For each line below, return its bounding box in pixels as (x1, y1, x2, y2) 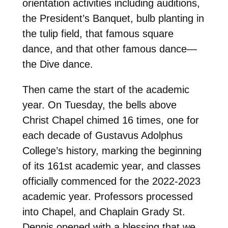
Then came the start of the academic (22, 84, 189, 96)
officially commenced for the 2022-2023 (22, 176, 201, 187)
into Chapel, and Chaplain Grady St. (22, 206, 185, 218)
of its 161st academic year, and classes (22, 160, 201, 172)
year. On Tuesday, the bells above (22, 99, 177, 111)
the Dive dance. (22, 59, 96, 70)
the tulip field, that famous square (22, 28, 174, 40)
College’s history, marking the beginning (22, 145, 202, 157)
